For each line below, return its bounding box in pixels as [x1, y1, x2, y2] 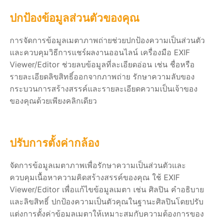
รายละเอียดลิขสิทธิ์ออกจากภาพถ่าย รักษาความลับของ [10, 71, 195, 81]
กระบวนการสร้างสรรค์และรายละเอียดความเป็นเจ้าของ [10, 83, 198, 93]
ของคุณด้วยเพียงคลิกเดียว [10, 95, 97, 106]
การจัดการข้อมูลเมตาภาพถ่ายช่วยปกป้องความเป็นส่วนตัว [10, 35, 205, 45]
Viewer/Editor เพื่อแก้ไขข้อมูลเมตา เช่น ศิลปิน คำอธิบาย [10, 184, 204, 194]
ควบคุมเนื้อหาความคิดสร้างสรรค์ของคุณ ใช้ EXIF [10, 172, 180, 182]
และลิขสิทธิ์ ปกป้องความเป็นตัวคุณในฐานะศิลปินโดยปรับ [10, 196, 203, 206]
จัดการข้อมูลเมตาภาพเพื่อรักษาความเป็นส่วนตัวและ [10, 160, 186, 170]
